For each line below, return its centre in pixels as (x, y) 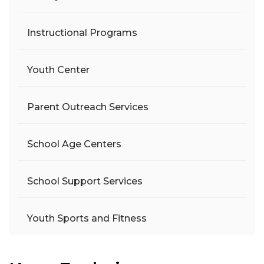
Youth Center (58, 70)
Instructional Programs (82, 33)
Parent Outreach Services (88, 107)
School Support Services (85, 181)
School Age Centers (74, 144)
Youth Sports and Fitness (87, 219)
